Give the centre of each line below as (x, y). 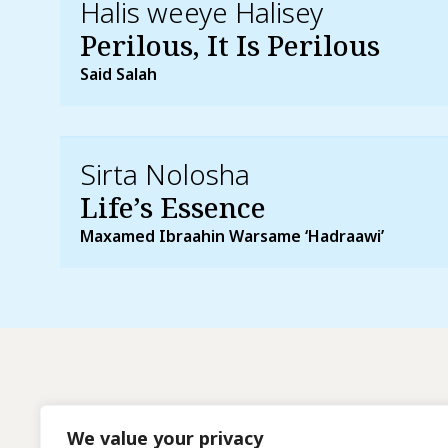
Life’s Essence (173, 206)
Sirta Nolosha (165, 173)
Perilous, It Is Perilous (230, 44)
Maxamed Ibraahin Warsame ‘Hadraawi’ (232, 235)
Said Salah (118, 73)
